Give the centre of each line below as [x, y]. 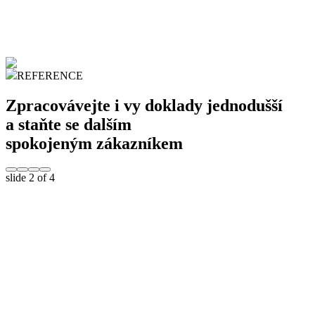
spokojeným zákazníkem [94, 143]
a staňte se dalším [69, 124]
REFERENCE [50, 75]
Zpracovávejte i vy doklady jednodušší [144, 105]
